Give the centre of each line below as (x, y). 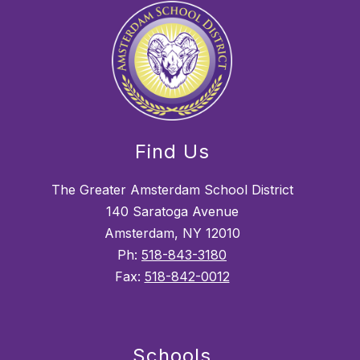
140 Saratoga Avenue (172, 211)
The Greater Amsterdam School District (172, 189)
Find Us (172, 151)
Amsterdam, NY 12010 (172, 233)
